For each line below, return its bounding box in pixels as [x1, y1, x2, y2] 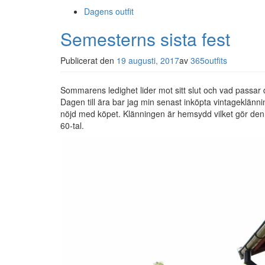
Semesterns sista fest [60, 26, 230, 51]
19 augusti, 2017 [117, 54, 179, 66]
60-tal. [60, 119, 84, 131]
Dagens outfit [84, 5, 134, 17]
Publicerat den [60, 54, 117, 66]
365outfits [190, 54, 227, 66]
